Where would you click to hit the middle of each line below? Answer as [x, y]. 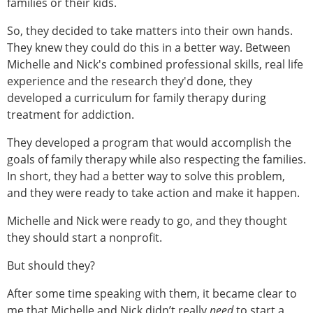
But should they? [51, 266]
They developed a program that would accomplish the [149, 143]
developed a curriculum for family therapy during [137, 98]
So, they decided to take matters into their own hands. [150, 31]
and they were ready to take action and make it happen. [153, 193]
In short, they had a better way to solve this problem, [146, 176]
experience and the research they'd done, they [130, 81]
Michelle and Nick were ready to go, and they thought [147, 221]
